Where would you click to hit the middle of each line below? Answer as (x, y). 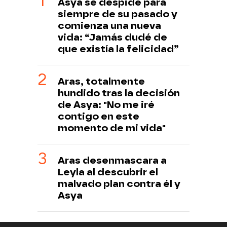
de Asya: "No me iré (106, 104)
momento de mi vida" (112, 128)
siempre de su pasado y (118, 14)
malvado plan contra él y (119, 183)
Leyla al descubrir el (108, 172)
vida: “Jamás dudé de (112, 37)
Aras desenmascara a (112, 160)
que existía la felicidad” (118, 49)
